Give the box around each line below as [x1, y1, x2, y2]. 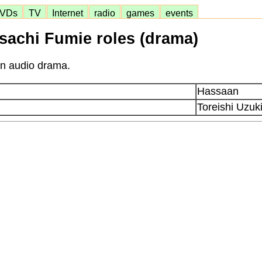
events [161, 8, 198, 18]
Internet [47, 8, 88, 18]
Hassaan [197, 85, 239, 97]
